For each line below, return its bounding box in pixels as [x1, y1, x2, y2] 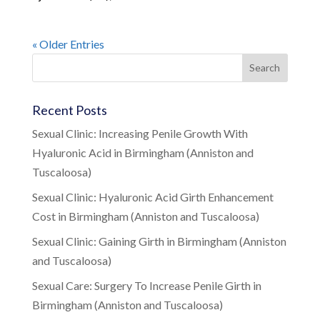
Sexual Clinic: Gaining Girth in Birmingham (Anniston [31, 234, 286, 248]
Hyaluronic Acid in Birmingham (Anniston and [31, 145, 254, 159]
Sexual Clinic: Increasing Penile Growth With [31, 126, 248, 140]
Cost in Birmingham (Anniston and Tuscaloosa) [31, 209, 259, 223]
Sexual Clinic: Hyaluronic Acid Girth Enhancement [31, 189, 274, 204]
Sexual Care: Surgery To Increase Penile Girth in [31, 278, 261, 292]
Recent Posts [31, 101, 107, 118]
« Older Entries [31, 36, 104, 51]
